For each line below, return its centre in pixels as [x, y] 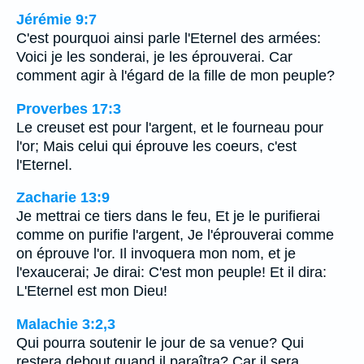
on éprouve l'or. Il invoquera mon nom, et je [156, 254]
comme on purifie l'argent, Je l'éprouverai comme [175, 235]
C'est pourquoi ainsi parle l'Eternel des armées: [169, 39]
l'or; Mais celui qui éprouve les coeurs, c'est [156, 146]
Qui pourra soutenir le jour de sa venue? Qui [160, 342]
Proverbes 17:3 [69, 108]
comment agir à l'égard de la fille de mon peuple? [175, 76]
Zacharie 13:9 [63, 198]
